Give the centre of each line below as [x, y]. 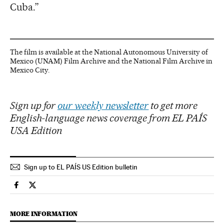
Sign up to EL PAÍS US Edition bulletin [81, 167]
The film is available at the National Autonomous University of [109, 52]
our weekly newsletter [103, 105]
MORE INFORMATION [44, 213]
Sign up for [34, 105]
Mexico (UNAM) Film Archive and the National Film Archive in [111, 61]
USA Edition [36, 130]
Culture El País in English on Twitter [93, 189]
